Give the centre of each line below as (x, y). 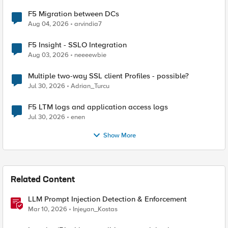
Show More (119, 135)
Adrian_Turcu (90, 86)
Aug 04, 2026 (48, 24)
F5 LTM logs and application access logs (98, 107)
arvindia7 (88, 24)
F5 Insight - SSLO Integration (77, 45)
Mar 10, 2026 (48, 209)
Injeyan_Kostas (95, 209)
